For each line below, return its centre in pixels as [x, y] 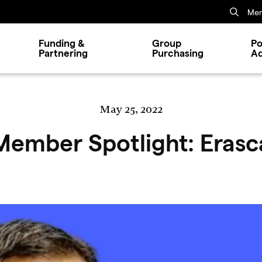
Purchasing [177, 53]
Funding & [61, 43]
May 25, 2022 [131, 109]
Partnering [63, 53]
